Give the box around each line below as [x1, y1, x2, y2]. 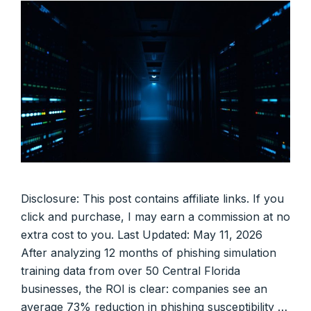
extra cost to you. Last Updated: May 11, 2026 [21, 228, 262, 242]
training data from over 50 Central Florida [21, 264, 240, 278]
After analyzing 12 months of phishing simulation [21, 246, 276, 260]
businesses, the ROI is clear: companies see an [21, 282, 267, 296]
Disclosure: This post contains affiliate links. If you [21, 192, 284, 206]
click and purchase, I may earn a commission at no [21, 210, 290, 224]
